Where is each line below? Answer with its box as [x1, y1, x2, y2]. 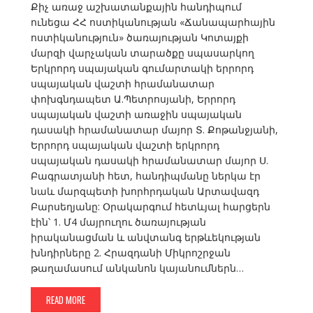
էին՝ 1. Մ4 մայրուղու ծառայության [30, 215, 206, 229]
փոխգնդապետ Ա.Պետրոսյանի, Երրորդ [30, 92, 235, 106]
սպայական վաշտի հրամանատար [30, 77, 214, 91]
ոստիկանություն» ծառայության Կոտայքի [30, 31, 249, 45]
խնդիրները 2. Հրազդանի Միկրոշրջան [30, 246, 231, 260]
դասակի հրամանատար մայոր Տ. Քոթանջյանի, [30, 123, 278, 137]
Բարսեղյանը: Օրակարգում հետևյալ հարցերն [30, 200, 270, 214]
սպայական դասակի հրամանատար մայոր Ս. [30, 154, 268, 168]
